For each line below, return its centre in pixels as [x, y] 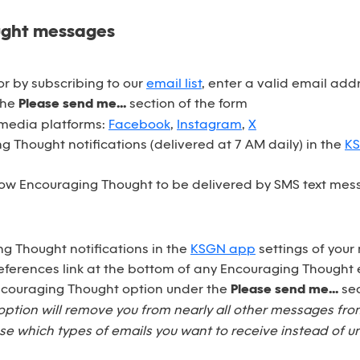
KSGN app [223, 250]
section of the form [187, 104]
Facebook [139, 125]
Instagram [209, 125]
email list [174, 84]
